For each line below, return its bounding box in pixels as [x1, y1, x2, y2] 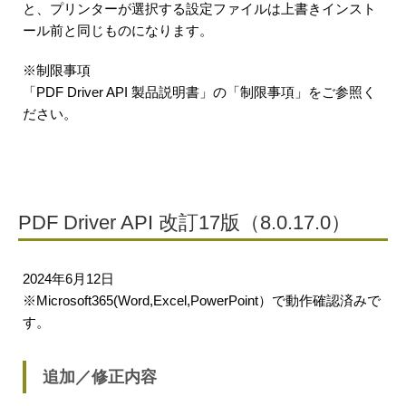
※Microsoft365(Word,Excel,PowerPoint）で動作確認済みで [23, 293, 381, 308]
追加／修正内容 [43, 368, 157, 386]
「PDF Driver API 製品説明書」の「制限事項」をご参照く [23, 84, 376, 100]
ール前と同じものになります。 [23, 23, 213, 38]
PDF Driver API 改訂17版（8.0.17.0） [18, 211, 351, 234]
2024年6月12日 [23, 271, 114, 286]
